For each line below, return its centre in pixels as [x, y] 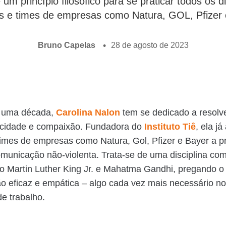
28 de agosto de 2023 [150, 45]
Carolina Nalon [88, 113]
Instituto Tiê [170, 127]
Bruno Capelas [66, 45]
